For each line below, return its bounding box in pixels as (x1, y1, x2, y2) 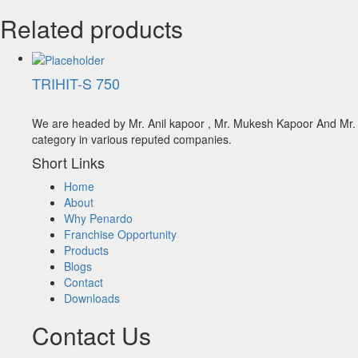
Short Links (32, 151, 105, 173)
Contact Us (32, 317, 151, 352)
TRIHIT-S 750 (32, 72, 120, 93)
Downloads (64, 289, 120, 306)
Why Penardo (64, 209, 133, 226)
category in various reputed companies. (32, 130, 232, 147)
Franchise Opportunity (64, 225, 177, 242)
